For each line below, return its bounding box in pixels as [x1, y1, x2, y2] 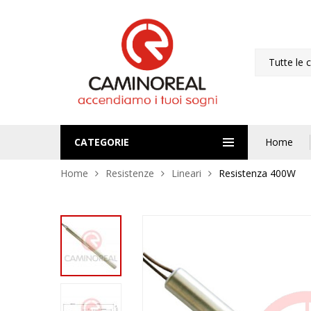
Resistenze [106, 167, 154, 180]
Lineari [171, 167, 201, 180]
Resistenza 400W [219, 167, 296, 180]
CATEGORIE [74, 135, 129, 149]
